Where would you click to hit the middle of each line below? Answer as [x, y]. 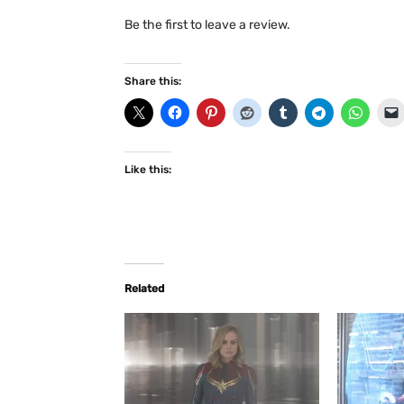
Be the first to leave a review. [207, 25]
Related [144, 289]
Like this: [148, 170]
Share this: [153, 82]
